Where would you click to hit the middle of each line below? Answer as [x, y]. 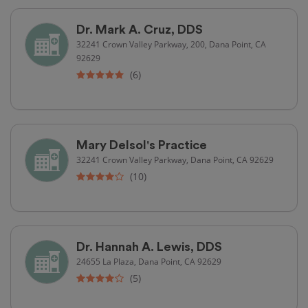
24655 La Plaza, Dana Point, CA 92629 [149, 261]
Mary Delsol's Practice [142, 145]
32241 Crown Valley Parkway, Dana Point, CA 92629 [175, 159]
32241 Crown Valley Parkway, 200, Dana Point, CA [171, 44]
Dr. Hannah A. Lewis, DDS [149, 246]
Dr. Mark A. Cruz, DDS [140, 29]
